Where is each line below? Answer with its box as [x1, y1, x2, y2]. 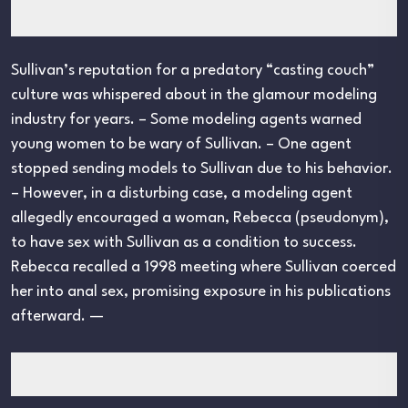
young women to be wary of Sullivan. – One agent [11, 137, 352, 153]
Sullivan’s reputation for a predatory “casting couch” [11, 63, 374, 79]
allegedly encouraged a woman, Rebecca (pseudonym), [11, 210, 389, 227]
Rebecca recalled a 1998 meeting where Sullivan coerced [11, 260, 396, 276]
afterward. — [11, 309, 104, 325]
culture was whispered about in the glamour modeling [11, 87, 377, 104]
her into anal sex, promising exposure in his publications [11, 284, 391, 301]
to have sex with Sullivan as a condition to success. [11, 235, 357, 251]
